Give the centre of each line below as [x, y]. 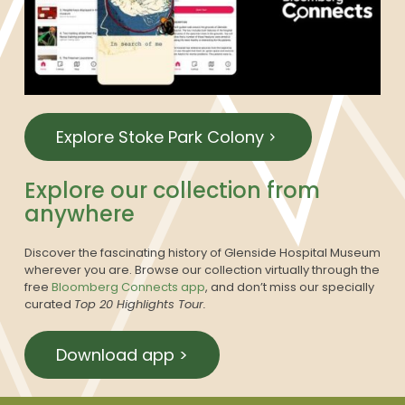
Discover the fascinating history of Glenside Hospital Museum [202, 252]
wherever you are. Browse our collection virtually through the [202, 269]
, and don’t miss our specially [290, 287]
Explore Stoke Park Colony [160, 137]
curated [49, 304]
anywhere [80, 213]
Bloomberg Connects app [128, 287]
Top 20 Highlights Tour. [140, 304]
